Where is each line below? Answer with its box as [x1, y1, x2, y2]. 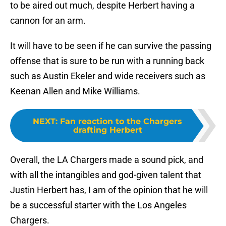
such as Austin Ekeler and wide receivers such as [10, 71, 205, 82]
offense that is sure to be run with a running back [10, 55, 204, 67]
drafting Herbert [73, 125, 142, 135]
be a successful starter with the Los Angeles [10, 200, 187, 211]
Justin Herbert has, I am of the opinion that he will [10, 185, 208, 196]
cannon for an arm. [10, 15, 86, 26]
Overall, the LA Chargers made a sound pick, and [10, 154, 203, 165]
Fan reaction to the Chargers [60, 117, 182, 127]
